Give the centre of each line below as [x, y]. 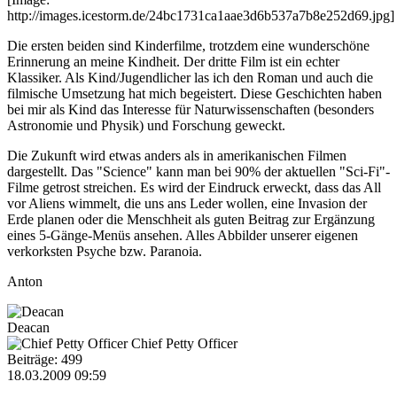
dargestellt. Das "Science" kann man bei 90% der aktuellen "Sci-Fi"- [198, 171]
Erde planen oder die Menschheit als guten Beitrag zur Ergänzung [191, 219]
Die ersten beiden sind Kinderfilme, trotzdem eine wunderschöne [188, 45]
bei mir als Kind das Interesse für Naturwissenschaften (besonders [191, 109]
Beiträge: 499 [45, 359]
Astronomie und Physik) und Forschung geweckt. [146, 125]
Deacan [28, 327]
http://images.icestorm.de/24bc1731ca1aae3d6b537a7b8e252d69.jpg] [201, 15]
